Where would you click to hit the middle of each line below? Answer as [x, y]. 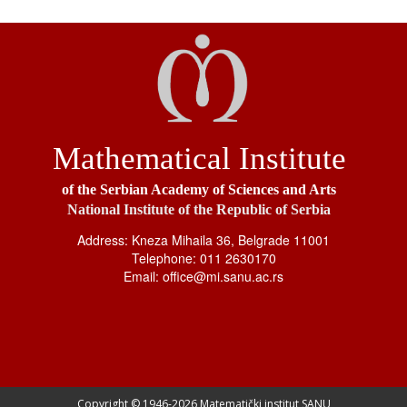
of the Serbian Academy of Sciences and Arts [199, 190]
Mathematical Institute [199, 159]
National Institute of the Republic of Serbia [199, 210]
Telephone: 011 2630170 [203, 258]
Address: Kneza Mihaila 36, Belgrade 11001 [203, 240]
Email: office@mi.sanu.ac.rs [203, 277]
